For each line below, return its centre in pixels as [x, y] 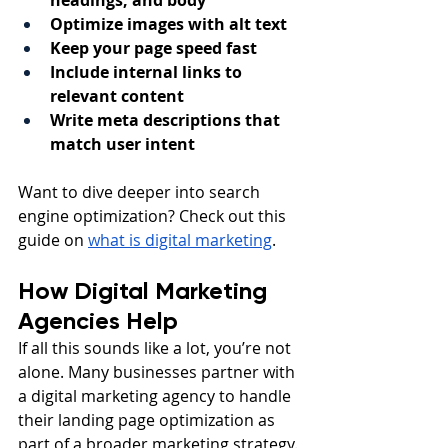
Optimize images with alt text [168, 24]
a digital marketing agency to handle [156, 396]
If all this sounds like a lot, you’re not [156, 348]
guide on [53, 240]
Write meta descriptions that [167, 120]
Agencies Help [98, 321]
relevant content [117, 96]
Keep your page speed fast [153, 48]
